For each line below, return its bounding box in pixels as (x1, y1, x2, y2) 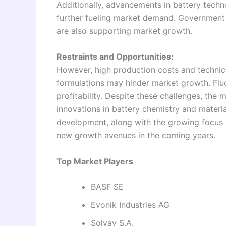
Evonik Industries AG (91, 199, 169, 210)
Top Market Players (56, 156, 133, 166)
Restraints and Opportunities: (56, 51, 174, 62)
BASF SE (91, 181, 124, 192)
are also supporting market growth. (56, 25, 192, 36)
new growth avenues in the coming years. (56, 130, 215, 141)
